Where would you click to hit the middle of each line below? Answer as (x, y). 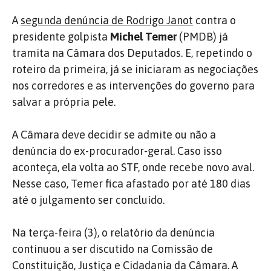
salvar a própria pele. (64, 102)
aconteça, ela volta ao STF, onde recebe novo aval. (133, 167)
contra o (214, 20)
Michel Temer (143, 36)
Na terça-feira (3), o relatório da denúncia (113, 232)
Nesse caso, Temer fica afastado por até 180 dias (131, 183)
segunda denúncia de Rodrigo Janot (107, 20)
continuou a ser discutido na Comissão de (113, 249)
